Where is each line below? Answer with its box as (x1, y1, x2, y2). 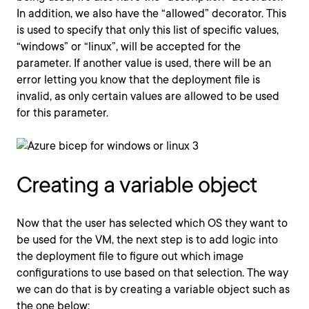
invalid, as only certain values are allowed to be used (17, 90, 279, 103)
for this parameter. (17, 106, 108, 119)
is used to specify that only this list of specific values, (17, 23, 279, 37)
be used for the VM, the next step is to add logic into (17, 233, 278, 246)
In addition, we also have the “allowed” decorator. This (17, 7, 286, 20)
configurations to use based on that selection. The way (17, 266, 288, 279)
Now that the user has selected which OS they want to (17, 217, 288, 230)
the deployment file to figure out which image (17, 250, 243, 263)
